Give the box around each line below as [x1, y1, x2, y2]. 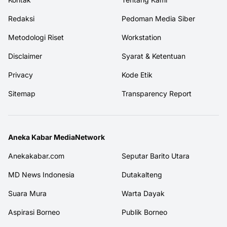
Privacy [8, 70, 33, 79]
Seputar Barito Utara [122, 151, 190, 160]
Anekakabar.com [8, 151, 64, 160]
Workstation [122, 32, 161, 42]
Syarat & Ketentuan [122, 51, 185, 60]
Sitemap [8, 89, 35, 98]
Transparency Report [122, 89, 192, 98]
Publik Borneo [122, 207, 167, 216]
